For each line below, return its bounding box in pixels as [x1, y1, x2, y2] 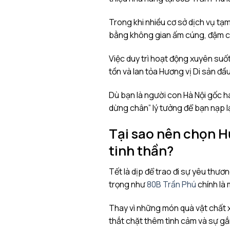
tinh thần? [109, 141, 174, 160]
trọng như [109, 179, 147, 190]
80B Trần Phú [147, 179, 196, 190]
